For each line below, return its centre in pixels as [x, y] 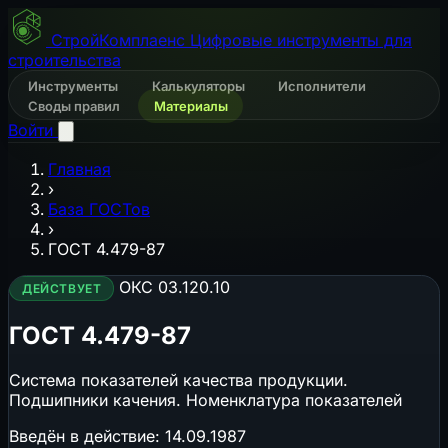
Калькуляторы [199, 86]
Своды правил [76, 106]
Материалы [190, 106]
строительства [64, 60]
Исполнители [321, 86]
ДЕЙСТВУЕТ [62, 288]
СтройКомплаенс [118, 40]
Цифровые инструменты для [301, 40]
